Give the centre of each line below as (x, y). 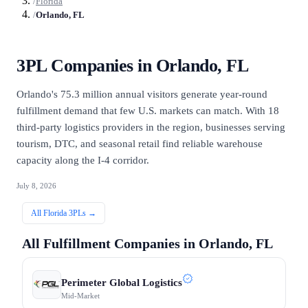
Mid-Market (80, 296)
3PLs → (81, 213)
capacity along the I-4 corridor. (83, 161)
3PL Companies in (86, 66)
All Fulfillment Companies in (110, 243)
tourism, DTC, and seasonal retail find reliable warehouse (140, 144)
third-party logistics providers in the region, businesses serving (151, 128)
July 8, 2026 (36, 186)
